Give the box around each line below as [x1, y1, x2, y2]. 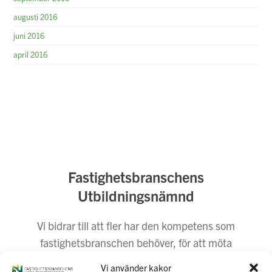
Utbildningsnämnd [78, 186, 194, 205]
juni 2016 [13, 30, 45, 41]
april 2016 [13, 49, 48, 59]
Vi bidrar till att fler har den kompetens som [37, 218, 235, 233]
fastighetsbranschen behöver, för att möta [40, 235, 232, 250]
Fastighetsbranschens [68, 167, 204, 186]
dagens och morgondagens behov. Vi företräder [28, 252, 244, 267]
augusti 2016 [13, 11, 58, 22]
